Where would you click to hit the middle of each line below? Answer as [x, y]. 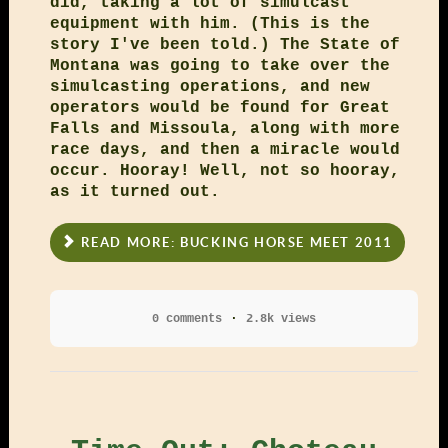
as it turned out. [134, 191]
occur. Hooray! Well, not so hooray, [224, 170]
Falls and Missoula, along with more [224, 128]
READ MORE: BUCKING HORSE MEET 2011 [234, 242]
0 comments [186, 318]
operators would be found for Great [219, 107]
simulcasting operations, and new [209, 86]
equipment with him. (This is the [209, 23]
